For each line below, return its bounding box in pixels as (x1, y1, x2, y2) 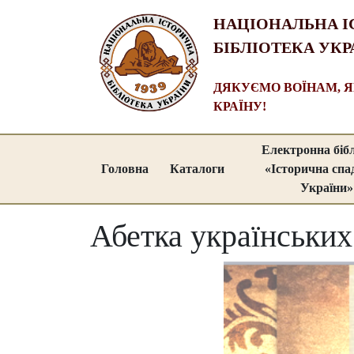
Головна (101, 162, 149, 175)
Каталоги (170, 162, 224, 175)
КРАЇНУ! (213, 99, 266, 113)
